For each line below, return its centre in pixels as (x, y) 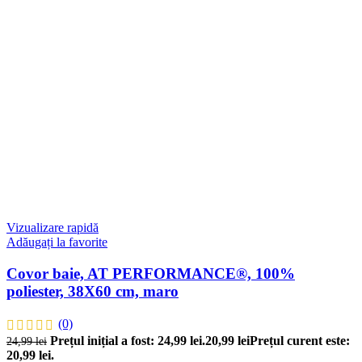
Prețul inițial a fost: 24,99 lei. (128, 340)
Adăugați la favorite (57, 242)
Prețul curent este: (300, 340)
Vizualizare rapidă (53, 228)
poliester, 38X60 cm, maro (93, 292)
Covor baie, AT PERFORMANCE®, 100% (151, 274)
